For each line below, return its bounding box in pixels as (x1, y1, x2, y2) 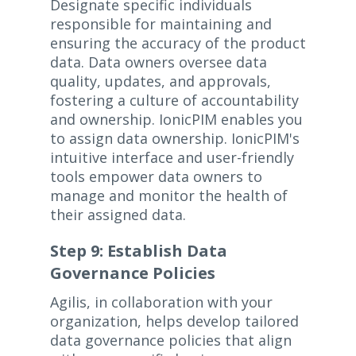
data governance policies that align (49, 331, 292, 350)
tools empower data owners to (49, 167, 262, 187)
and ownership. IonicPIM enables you (49, 110, 303, 130)
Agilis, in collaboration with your (49, 292, 273, 312)
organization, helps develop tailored (49, 311, 299, 331)
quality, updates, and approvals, (49, 72, 271, 91)
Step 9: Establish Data (49, 240, 227, 262)
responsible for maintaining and (49, 14, 272, 34)
